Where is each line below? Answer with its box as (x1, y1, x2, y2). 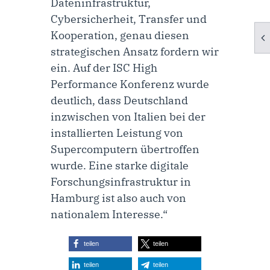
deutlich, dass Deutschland (51, 93, 188, 107)
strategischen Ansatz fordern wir (51, 44, 219, 58)
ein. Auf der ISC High (51, 60, 157, 75)
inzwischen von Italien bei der (51, 109, 206, 124)
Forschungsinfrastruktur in (51, 174, 191, 189)
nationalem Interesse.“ (51, 207, 168, 221)
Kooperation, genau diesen (51, 28, 189, 42)
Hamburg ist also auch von (51, 190, 186, 205)
